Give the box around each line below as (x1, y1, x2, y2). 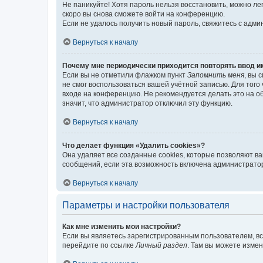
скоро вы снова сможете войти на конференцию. (62, 9, 225, 18)
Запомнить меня (187, 70, 244, 79)
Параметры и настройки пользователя (62, 200, 230, 210)
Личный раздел (136, 241, 187, 249)
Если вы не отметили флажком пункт (62, 70, 187, 79)
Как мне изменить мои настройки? (62, 222, 181, 231)
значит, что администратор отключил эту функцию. (62, 99, 232, 107)
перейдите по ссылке (62, 241, 136, 249)
